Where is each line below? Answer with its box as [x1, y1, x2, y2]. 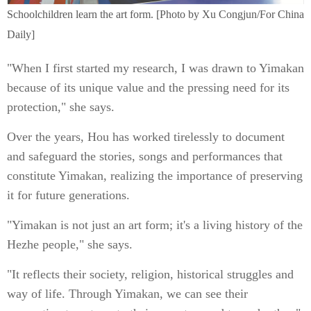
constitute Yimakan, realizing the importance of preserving [7, 169, 303, 183]
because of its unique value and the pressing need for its [7, 81, 289, 94]
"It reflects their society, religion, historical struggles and [7, 267, 294, 281]
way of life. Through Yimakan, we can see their [7, 287, 248, 301]
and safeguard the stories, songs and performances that [7, 149, 283, 163]
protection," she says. [7, 100, 115, 114]
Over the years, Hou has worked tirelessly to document [7, 130, 285, 144]
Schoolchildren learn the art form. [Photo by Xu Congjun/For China [7, 8, 304, 20]
